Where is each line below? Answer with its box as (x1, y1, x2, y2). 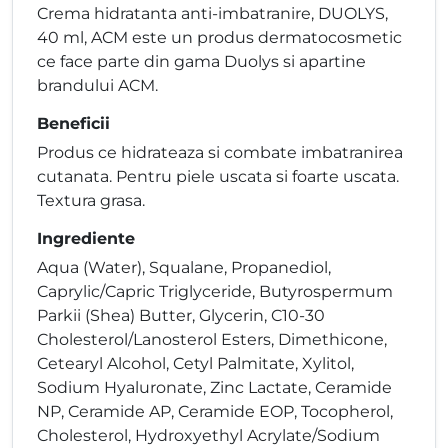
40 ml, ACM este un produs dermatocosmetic (37, 28, 402, 48)
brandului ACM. (37, 76, 158, 96)
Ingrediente (37, 229, 135, 249)
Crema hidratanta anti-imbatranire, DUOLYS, (37, 4, 388, 24)
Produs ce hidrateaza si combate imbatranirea (37, 143, 403, 163)
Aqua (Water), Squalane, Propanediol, (37, 258, 331, 278)
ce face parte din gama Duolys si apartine (37, 52, 366, 72)
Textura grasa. (37, 191, 145, 211)
